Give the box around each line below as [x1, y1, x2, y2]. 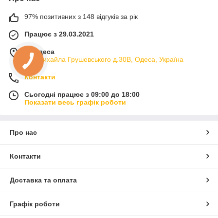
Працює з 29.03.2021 [24, 30, 94, 38]
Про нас [10, 128, 37, 136]
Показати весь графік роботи [24, 98, 126, 106]
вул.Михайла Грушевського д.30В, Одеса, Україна [24, 55, 183, 63]
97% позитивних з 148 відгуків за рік [24, 12, 138, 20]
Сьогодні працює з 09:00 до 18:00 [24, 90, 140, 98]
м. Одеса [24, 47, 54, 55]
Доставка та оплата [10, 176, 77, 184]
